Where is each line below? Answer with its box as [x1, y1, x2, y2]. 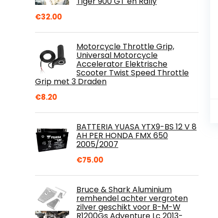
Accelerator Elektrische [76, 58, 167, 70]
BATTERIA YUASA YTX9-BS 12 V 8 [76, 121, 197, 132]
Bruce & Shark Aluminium [76, 183, 172, 195]
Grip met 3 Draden [35, 75, 107, 87]
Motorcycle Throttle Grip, [76, 40, 174, 52]
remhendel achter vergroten [76, 192, 188, 204]
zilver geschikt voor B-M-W [76, 201, 181, 213]
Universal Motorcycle [76, 49, 158, 61]
